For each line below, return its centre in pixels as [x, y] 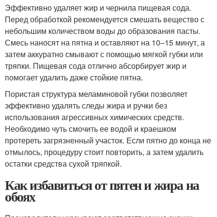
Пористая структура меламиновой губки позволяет [96, 94]
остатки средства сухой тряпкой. [63, 164]
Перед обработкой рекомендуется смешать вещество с [105, 19]
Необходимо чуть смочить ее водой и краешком [91, 129]
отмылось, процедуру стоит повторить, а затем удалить [104, 152]
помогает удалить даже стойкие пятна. [74, 77]
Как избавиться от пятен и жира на [102, 185]
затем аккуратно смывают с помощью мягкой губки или [104, 54]
